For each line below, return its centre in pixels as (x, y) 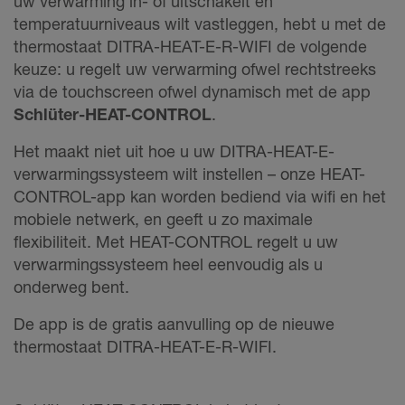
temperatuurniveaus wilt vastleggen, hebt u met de (200, 24)
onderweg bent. (71, 287)
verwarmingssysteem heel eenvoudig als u (168, 264)
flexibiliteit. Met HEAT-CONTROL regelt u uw (176, 242)
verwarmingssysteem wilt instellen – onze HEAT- (189, 174)
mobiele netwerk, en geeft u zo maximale (163, 219)
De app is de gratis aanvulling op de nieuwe (174, 324)
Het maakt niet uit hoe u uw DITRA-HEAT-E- (174, 151)
